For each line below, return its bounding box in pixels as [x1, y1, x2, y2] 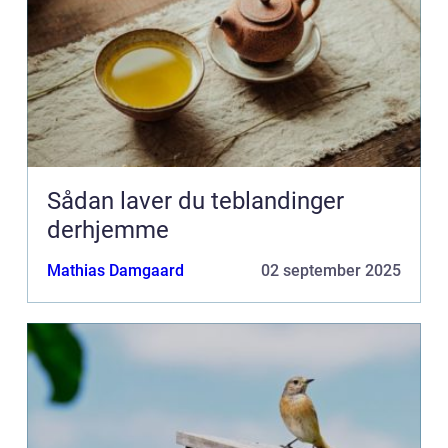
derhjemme [47, 216, 169, 245]
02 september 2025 [261, 261, 401, 281]
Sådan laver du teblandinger [47, 187, 344, 216]
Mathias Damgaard [47, 261, 184, 281]
